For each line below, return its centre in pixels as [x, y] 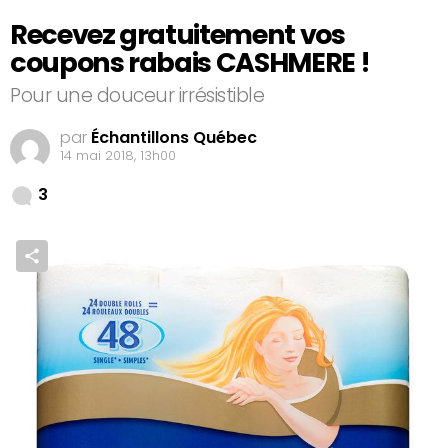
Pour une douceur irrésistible [137, 96]
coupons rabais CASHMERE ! [190, 62]
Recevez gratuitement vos [177, 34]
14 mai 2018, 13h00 [118, 155]
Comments [91, 188]
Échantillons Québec [174, 137]
